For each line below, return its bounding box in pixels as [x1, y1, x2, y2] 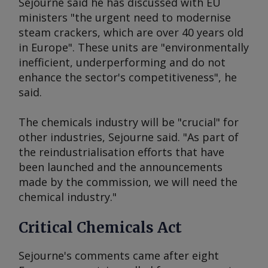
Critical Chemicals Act [19, 218, 182, 237]
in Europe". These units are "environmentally [19, 40, 249, 54]
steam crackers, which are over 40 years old [19, 25, 243, 39]
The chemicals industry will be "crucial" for [19, 115, 239, 129]
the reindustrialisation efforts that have [19, 145, 224, 159]
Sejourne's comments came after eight [19, 248, 219, 263]
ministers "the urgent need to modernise [19, 10, 231, 25]
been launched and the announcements [19, 160, 223, 174]
